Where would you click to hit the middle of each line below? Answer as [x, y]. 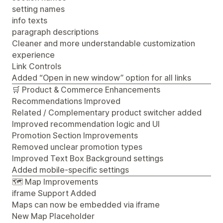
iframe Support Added [54, 193]
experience [33, 55]
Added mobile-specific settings [70, 169]
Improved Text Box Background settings [88, 158]
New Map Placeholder [53, 216]
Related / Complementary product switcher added [107, 112]
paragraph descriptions [55, 32]
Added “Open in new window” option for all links [102, 77]
